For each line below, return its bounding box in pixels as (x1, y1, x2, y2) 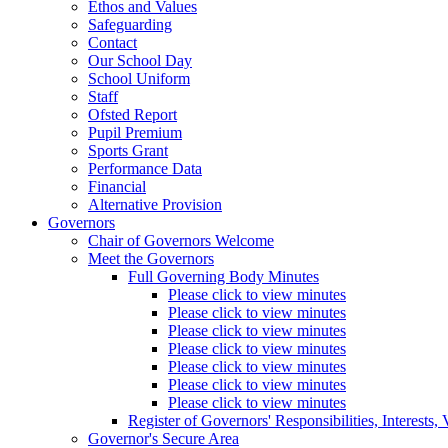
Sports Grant (88, 142, 168, 160)
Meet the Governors (88, 250, 214, 268)
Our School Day (88, 52, 192, 70)
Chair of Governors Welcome (88, 232, 274, 250)
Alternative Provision (88, 196, 222, 214)
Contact (88, 34, 137, 52)
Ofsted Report (88, 106, 177, 124)
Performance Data (88, 160, 202, 178)
